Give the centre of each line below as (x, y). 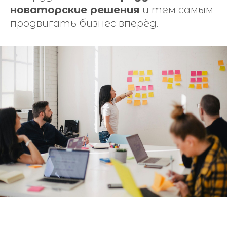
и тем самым (177, 10)
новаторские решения (75, 10)
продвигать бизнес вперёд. (84, 23)
